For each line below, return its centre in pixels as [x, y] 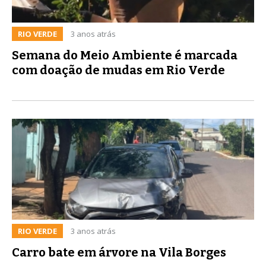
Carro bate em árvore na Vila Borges [119, 252]
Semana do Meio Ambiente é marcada [125, 55]
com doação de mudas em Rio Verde [118, 70]
